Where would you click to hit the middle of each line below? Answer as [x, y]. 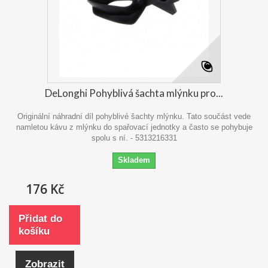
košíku [34, 231]
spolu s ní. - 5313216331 [134, 138]
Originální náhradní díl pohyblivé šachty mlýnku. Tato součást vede [134, 116]
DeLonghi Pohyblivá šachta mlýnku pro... [134, 93]
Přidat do [40, 218]
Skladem [134, 160]
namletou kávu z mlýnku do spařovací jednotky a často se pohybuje [134, 127]
